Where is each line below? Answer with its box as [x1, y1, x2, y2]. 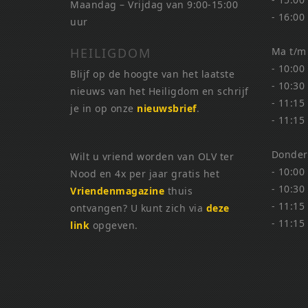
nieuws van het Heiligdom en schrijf [70, 85, 249, 98]
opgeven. [89, 219, 138, 232]
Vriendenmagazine [70, 184, 164, 198]
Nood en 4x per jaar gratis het [70, 167, 219, 181]
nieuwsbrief [137, 102, 197, 115]
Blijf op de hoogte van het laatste [70, 67, 234, 81]
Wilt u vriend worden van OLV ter [70, 150, 234, 164]
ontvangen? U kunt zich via [70, 201, 206, 215]
